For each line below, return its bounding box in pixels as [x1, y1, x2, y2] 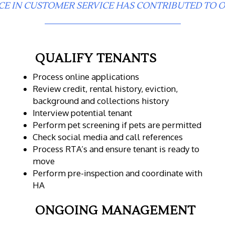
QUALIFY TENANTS [35, 50, 157, 66]
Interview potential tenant [32, 107, 132, 118]
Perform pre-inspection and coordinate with [32, 167, 202, 178]
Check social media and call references [32, 131, 183, 142]
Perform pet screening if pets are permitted [32, 119, 201, 130]
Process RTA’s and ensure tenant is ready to [32, 143, 199, 154]
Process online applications [32, 71, 139, 82]
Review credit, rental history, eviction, [32, 83, 178, 94]
